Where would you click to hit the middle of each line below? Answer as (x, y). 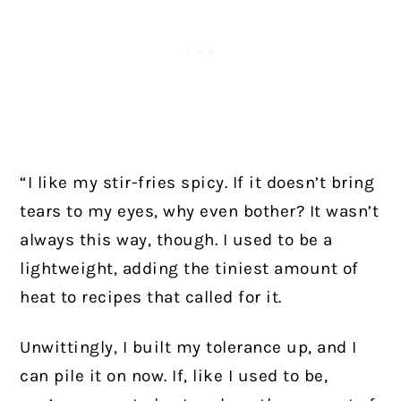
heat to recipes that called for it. (151, 298)
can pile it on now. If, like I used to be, (174, 376)
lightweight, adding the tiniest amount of (189, 269)
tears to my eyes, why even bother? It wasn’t (200, 212)
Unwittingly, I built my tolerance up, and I (188, 348)
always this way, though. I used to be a (176, 240)
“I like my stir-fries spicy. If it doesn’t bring (197, 183)
